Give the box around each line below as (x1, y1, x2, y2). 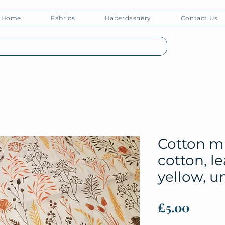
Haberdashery (104, 14, 151, 22)
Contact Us (180, 14, 218, 22)
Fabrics (51, 14, 75, 22)
